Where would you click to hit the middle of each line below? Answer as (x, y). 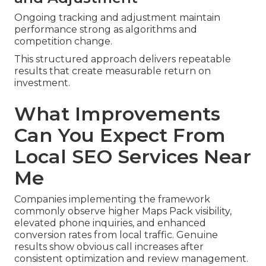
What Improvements (117, 113)
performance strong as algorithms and (106, 29)
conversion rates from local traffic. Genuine (116, 235)
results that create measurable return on (113, 71)
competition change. (63, 41)
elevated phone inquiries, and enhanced (110, 223)
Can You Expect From (120, 135)
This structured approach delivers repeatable (123, 59)
